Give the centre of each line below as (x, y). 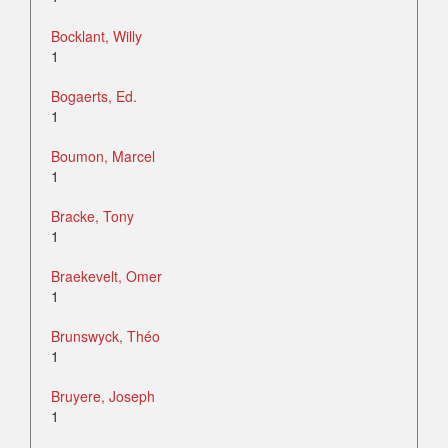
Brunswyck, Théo (105, 336)
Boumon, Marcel (103, 156)
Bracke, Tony (92, 216)
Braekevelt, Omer (106, 276)
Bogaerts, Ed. (94, 96)
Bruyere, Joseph (103, 396)
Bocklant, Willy (96, 36)
